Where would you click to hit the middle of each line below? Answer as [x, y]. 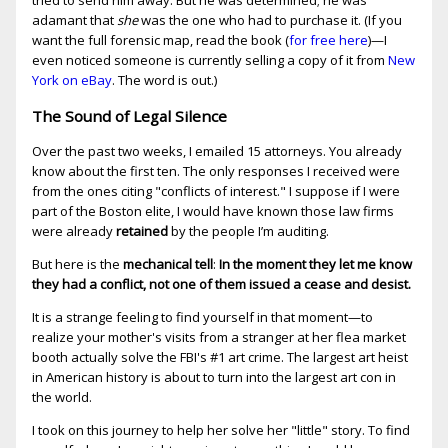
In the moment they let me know [315, 263]
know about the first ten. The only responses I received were [216, 170]
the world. [62, 396]
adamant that [74, 20]
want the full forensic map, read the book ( [160, 40]
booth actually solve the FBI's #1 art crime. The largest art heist [220, 356]
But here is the [77, 263]
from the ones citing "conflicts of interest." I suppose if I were [216, 190]
